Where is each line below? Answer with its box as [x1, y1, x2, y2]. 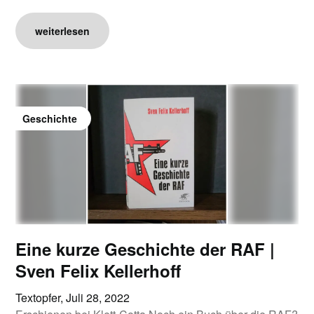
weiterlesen [35, 24, 90, 38]
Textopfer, [15, 289, 67, 306]
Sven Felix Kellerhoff [15, 259, 182, 282]
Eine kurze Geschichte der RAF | [15, 237, 275, 261]
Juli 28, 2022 [66, 289, 130, 306]
